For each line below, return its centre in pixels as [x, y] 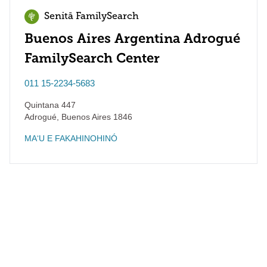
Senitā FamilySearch [91, 17]
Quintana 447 [50, 105]
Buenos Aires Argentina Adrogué [132, 38]
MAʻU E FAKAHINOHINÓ [71, 138]
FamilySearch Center [92, 58]
